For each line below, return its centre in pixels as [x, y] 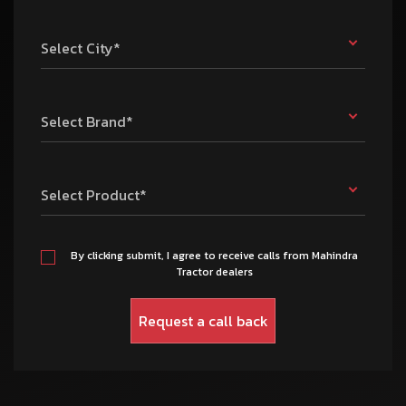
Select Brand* [87, 122]
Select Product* [94, 195]
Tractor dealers [214, 272]
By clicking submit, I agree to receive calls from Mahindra [214, 256]
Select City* [81, 48]
